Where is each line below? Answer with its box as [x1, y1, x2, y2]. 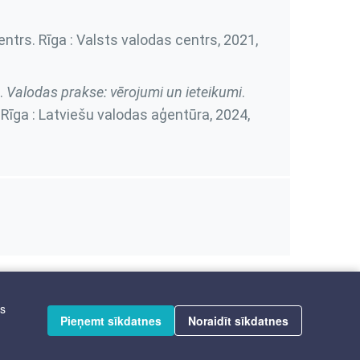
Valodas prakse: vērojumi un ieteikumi [6, 84, 242, 100]
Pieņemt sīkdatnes [60, 313, 162, 329]
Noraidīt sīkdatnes [188, 313, 288, 329]
